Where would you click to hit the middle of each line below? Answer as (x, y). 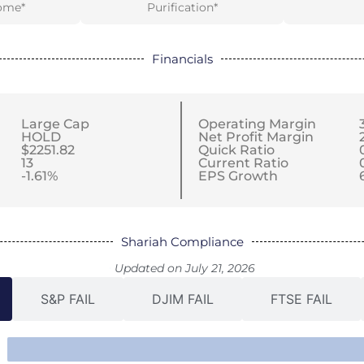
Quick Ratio (236, 150)
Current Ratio (243, 163)
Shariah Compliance (182, 242)
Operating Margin (257, 124)
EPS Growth (238, 176)
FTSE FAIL (301, 299)
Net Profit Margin (256, 137)
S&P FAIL (67, 299)
